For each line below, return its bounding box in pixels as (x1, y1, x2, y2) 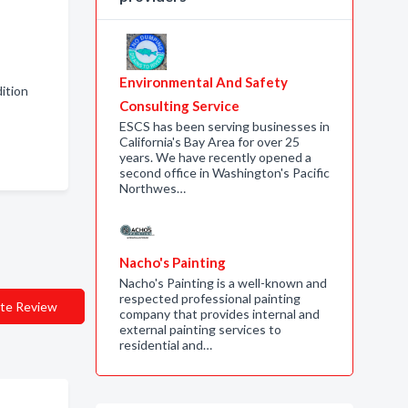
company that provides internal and (118, 306, 320, 321)
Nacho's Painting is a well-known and (118, 275, 327, 291)
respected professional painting (118, 291, 301, 306)
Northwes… (118, 180, 186, 196)
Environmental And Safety (118, 74, 288, 90)
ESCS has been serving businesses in (118, 118, 330, 134)
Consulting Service (118, 97, 240, 114)
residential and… (118, 337, 212, 352)
